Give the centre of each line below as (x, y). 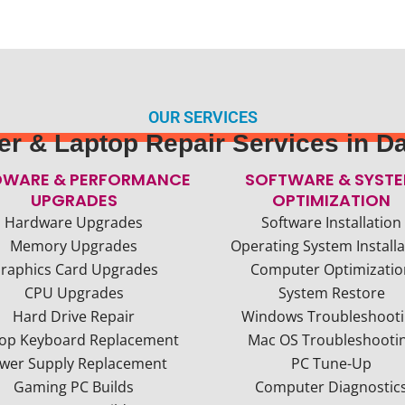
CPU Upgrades (74, 293)
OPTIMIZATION (331, 200)
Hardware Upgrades (74, 222)
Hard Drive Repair (74, 316)
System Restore (331, 293)
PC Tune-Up (331, 363)
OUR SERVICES (202, 117)
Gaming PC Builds (74, 387)
